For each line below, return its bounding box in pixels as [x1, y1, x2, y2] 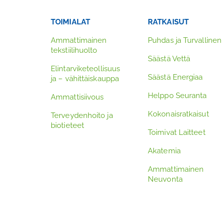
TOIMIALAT [51, 17, 90, 26]
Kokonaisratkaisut [148, 110, 209, 118]
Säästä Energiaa [148, 73, 203, 82]
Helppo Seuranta [148, 91, 207, 100]
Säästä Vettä [148, 54, 191, 63]
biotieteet [51, 121, 84, 130]
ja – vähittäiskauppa [51, 74, 119, 83]
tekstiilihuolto [51, 46, 98, 55]
